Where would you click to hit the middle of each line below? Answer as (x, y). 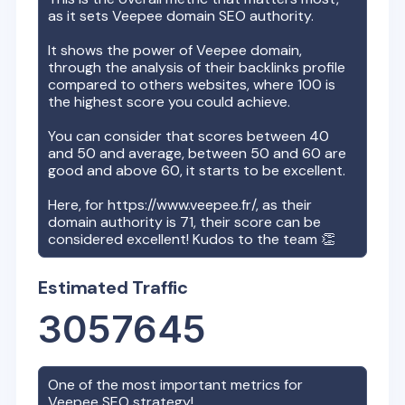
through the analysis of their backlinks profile (197, 67)
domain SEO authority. (239, 16)
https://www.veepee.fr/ (182, 205)
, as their (284, 205)
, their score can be (258, 222)
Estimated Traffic (113, 287)
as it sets (80, 16)
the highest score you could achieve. (170, 102)
